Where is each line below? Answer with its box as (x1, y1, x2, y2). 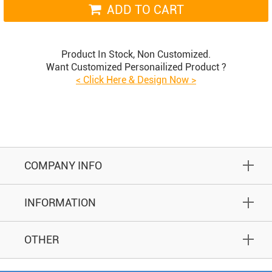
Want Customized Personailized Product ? (46, 61, 226, 73)
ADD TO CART (106, 2, 184, 17)
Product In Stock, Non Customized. (61, 49, 211, 60)
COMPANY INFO (24, 159, 102, 172)
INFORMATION (24, 196, 96, 209)
